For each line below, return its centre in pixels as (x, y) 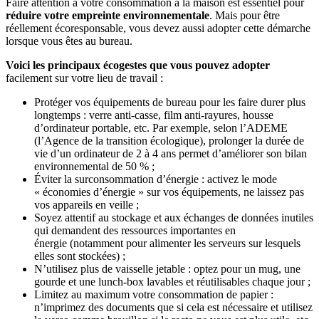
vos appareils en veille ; (87, 205)
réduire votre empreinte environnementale (108, 16)
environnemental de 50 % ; (94, 167)
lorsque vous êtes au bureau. (70, 41)
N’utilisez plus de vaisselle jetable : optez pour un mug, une (167, 269)
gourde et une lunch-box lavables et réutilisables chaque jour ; (172, 282)
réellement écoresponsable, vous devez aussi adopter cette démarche (158, 28)
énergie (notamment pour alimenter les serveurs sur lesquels (167, 244)
